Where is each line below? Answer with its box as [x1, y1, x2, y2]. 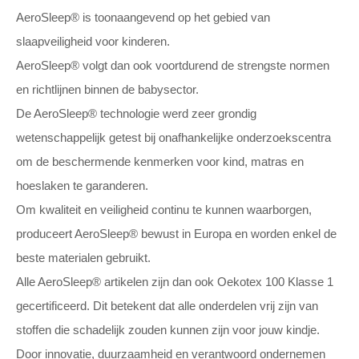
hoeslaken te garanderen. [16, 179, 148, 192]
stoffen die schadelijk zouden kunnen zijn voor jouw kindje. [16, 323, 320, 337]
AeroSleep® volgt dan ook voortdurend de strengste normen [16, 58, 329, 72]
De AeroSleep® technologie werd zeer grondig [16, 107, 256, 120]
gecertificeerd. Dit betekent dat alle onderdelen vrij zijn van [16, 299, 318, 313]
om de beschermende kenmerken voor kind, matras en [16, 155, 304, 168]
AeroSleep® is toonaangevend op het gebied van [16, 10, 270, 24]
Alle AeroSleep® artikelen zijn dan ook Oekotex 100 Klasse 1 [16, 275, 333, 288]
